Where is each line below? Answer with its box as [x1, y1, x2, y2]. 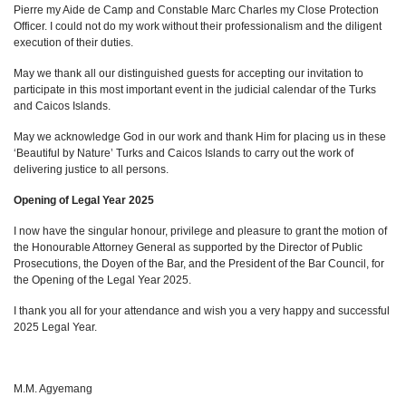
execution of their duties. [14, 36, 133, 49]
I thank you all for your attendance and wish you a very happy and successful [14, 304, 390, 317]
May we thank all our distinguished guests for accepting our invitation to [14, 67, 363, 80]
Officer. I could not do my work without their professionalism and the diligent [14, 20, 382, 33]
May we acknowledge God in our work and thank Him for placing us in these [14, 130, 386, 143]
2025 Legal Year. [14, 321, 97, 333]
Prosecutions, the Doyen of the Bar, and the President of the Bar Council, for [14, 257, 384, 270]
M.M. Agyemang [14, 382, 92, 395]
